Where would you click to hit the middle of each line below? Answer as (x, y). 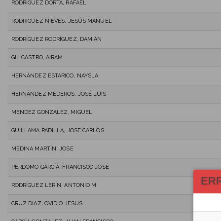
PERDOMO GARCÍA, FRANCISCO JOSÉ (60, 167)
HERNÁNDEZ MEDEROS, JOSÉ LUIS (59, 94)
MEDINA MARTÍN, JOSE (42, 148)
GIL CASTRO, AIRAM (37, 57)
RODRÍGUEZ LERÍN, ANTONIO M (54, 185)
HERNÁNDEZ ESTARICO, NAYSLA (55, 75)
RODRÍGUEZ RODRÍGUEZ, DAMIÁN (56, 39)
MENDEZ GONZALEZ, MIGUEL (52, 112)
